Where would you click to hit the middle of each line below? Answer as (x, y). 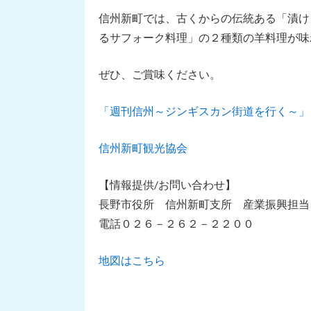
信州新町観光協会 (143, 147)
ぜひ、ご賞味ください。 (160, 74)
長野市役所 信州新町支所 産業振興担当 (204, 203)
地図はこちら (132, 260)
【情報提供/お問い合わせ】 (167, 184)
